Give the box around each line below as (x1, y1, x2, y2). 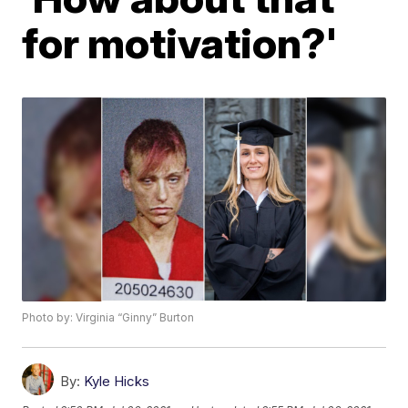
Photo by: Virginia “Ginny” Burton (22, 311, 195, 325)
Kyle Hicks (84, 372, 150, 391)
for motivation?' (22, 17, 338, 68)
